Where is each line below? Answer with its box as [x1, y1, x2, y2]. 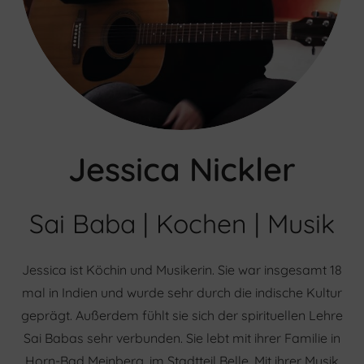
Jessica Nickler [68, 149, 296, 189]
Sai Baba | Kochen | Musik [29, 207, 335, 240]
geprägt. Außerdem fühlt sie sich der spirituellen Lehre [21, 307, 343, 323]
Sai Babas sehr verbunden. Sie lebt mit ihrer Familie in [24, 330, 340, 346]
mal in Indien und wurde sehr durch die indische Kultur [22, 284, 342, 301]
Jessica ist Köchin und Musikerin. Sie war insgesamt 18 [22, 262, 342, 278]
